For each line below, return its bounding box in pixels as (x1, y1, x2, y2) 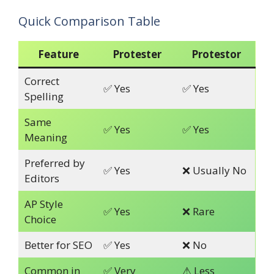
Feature (37, 47, 79, 62)
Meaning (24, 130, 67, 145)
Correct (24, 74, 59, 89)
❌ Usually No (182, 163, 246, 178)
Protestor (191, 47, 241, 62)
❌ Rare (182, 204, 215, 219)
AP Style (24, 197, 63, 212)
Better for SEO (24, 238, 92, 253)
